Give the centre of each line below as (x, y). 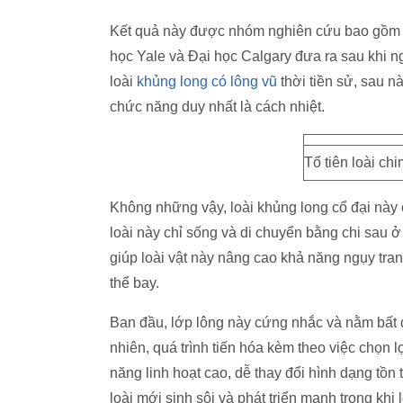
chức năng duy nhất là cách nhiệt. (217, 107)
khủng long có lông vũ (207, 81)
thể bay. (134, 283)
